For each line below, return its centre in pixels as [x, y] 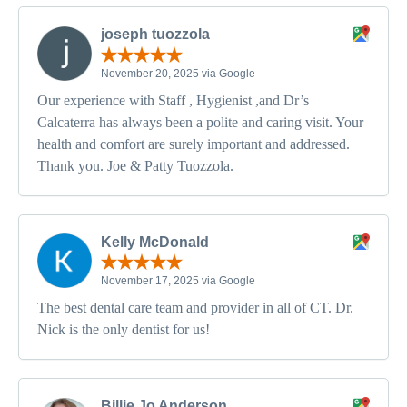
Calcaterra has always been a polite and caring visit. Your [200, 122]
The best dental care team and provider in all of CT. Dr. [195, 308]
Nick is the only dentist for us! [124, 330]
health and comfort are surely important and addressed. [194, 144]
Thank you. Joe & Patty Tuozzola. [135, 165]
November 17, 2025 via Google [178, 281]
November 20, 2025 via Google [178, 73]
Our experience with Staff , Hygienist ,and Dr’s [173, 100]
